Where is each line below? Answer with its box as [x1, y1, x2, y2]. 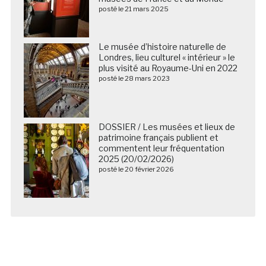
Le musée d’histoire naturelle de [98, 42, 226, 52]
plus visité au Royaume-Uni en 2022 [98, 63, 237, 73]
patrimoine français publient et [98, 132, 218, 142]
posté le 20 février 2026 [98, 165, 174, 173]
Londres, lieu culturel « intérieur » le [98, 52, 235, 62]
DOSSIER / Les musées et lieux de [98, 122, 235, 132]
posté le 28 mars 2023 [98, 74, 170, 83]
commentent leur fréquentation [98, 143, 224, 153]
